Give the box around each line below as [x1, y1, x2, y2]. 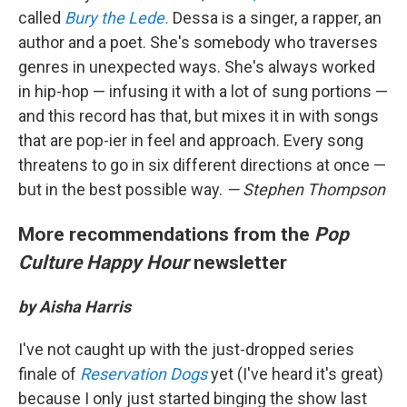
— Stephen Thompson [226, 179, 385, 199]
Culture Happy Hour [18, 250, 194, 273]
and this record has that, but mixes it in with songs [18, 105, 379, 125]
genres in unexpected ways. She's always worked [18, 56, 375, 76]
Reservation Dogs [80, 363, 207, 383]
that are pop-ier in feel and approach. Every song [18, 130, 363, 150]
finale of [18, 363, 76, 383]
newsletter [194, 250, 287, 273]
